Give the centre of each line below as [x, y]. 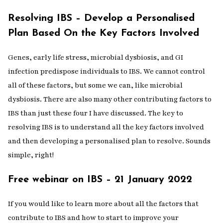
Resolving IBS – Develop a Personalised [101, 18]
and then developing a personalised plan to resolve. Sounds [109, 141]
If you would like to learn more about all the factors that [103, 204]
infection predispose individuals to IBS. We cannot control [107, 71]
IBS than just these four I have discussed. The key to [96, 113]
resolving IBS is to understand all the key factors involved [106, 127]
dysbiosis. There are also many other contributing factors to [110, 99]
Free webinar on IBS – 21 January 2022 [100, 180]
